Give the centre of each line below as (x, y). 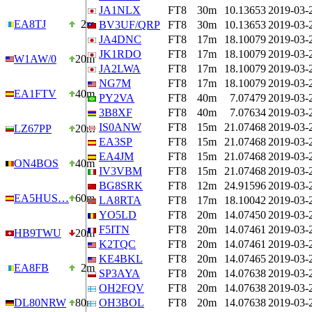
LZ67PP (33, 128)
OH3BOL (122, 303)
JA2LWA (120, 69)
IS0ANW (120, 127)
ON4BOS (36, 163)
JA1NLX (120, 10)
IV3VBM (120, 171)
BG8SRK (121, 186)
